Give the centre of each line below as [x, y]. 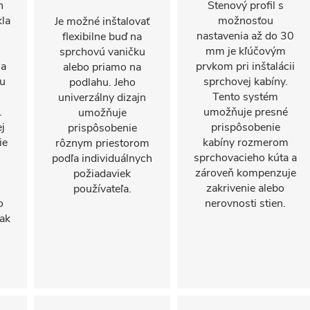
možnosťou [245, 21]
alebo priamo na [102, 67]
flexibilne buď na [102, 37]
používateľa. [102, 189]
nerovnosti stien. [245, 203]
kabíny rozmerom [245, 143]
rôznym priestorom [102, 143]
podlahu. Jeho [102, 82]
